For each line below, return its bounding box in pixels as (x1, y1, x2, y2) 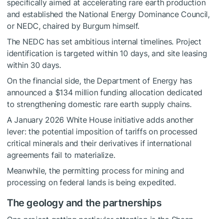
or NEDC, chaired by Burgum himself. (7, 21, 140, 31)
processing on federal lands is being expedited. (7, 177, 176, 188)
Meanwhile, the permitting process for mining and (7, 166, 184, 176)
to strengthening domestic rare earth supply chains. (7, 99, 192, 109)
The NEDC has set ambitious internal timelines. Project (7, 37, 201, 47)
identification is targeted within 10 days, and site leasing (7, 48, 207, 59)
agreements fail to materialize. (7, 150, 115, 160)
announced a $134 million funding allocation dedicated (7, 88, 203, 98)
